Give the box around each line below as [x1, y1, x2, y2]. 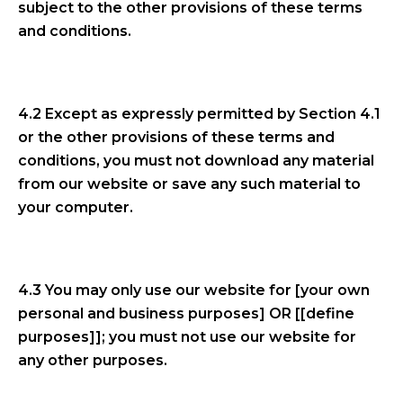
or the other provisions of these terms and [18, 128, 335, 146]
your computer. [18, 198, 133, 216]
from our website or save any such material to [18, 175, 361, 193]
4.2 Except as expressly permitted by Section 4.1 [18, 104, 381, 122]
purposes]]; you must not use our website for [18, 327, 356, 345]
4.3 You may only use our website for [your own [18, 281, 370, 299]
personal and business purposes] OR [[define [18, 304, 354, 322]
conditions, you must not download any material [18, 151, 374, 169]
